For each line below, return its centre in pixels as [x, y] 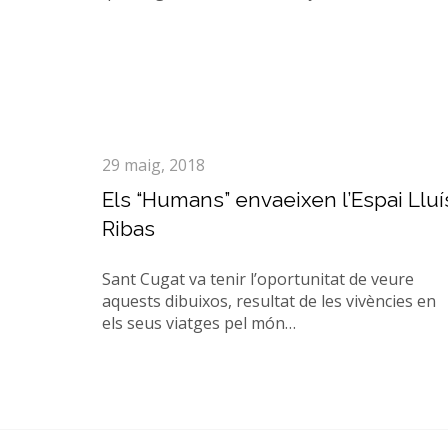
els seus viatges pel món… [199, 323]
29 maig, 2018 [153, 165]
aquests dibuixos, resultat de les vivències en [269, 301]
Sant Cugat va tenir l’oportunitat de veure [258, 279]
